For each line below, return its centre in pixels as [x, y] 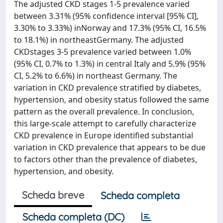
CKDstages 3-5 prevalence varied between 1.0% [103, 52]
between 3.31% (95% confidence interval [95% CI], [106, 16]
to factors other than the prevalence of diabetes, [106, 159]
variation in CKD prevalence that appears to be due [110, 147]
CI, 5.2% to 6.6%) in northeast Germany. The [96, 76]
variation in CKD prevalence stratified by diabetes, [108, 88]
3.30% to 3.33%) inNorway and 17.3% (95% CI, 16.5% [110, 28]
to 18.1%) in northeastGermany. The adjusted [99, 40]
